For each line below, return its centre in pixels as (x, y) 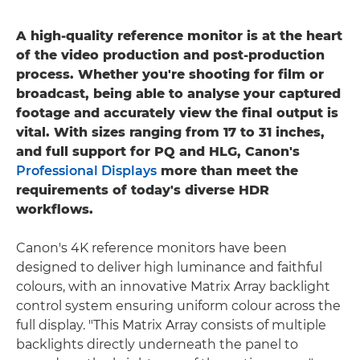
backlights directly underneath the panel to (157, 344)
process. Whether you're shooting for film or (170, 74)
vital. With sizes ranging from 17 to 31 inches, (170, 132)
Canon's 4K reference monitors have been (151, 247)
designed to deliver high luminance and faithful (169, 267)
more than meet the (227, 170)
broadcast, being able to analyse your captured (178, 93)
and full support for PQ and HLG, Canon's (158, 151)
